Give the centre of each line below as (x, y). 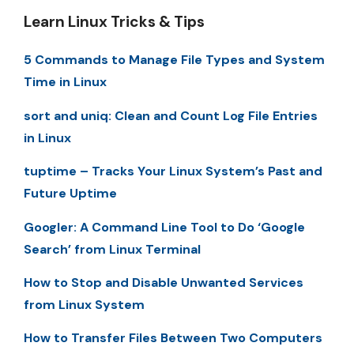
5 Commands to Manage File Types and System (174, 60)
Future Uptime (70, 194)
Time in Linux (65, 82)
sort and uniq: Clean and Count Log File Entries (171, 115)
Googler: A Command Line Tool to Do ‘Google (164, 227)
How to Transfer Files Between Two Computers (173, 338)
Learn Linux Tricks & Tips (114, 22)
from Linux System (84, 304)
